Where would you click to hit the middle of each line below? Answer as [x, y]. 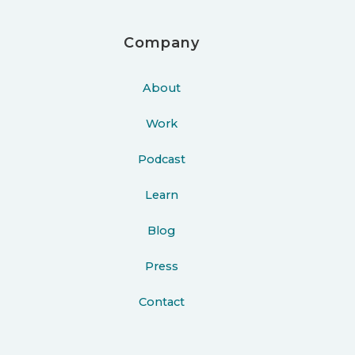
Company [162, 42]
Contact [161, 302]
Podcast [161, 159]
